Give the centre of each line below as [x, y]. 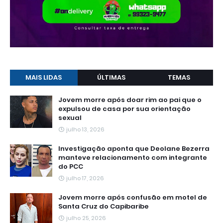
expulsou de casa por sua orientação [124, 109]
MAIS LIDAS [44, 78]
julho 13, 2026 [85, 130]
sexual [70, 118]
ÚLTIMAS [111, 78]
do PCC [71, 167]
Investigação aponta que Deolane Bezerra [134, 149]
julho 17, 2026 [85, 178]
